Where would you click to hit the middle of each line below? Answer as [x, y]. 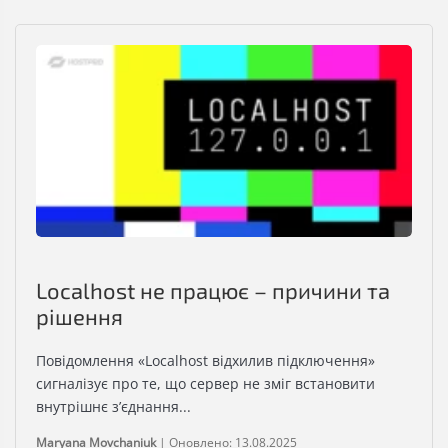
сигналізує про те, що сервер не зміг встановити [205, 384]
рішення [79, 316]
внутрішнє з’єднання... [113, 407]
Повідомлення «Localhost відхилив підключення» [205, 361]
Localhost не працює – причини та [213, 290]
